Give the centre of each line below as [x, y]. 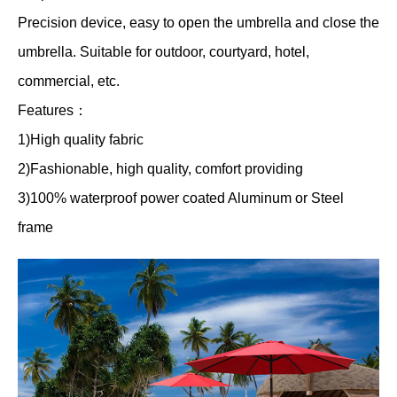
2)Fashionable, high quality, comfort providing [160, 168]
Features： [53, 110]
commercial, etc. [69, 81]
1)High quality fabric [81, 139]
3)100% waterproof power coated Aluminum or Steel [181, 198]
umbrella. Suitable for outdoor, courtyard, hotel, [163, 51]
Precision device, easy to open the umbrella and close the [198, 22]
